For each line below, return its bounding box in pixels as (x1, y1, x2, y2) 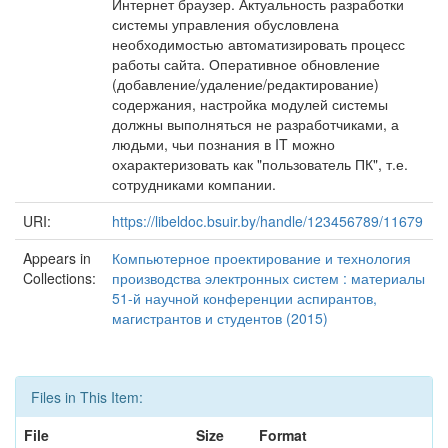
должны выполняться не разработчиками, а (112, 114, 399, 134)
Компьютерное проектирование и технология (112, 248, 411, 268)
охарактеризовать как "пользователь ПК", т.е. (112, 154, 408, 174)
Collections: (23, 268, 96, 288)
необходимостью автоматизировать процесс (112, 34, 405, 54)
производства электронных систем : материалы (112, 268, 425, 288)
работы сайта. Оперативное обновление (112, 54, 380, 74)
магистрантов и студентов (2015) (112, 308, 328, 328)
